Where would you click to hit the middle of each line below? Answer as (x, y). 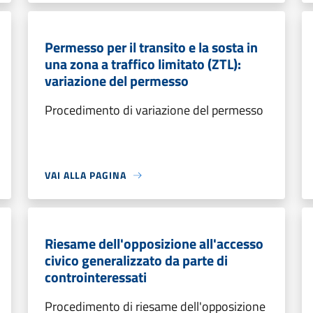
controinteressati (96, 277)
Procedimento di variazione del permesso (154, 110)
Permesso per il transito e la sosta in (151, 47)
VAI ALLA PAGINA (86, 175)
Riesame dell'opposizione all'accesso (154, 243)
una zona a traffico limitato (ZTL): (143, 64)
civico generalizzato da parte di (136, 260)
